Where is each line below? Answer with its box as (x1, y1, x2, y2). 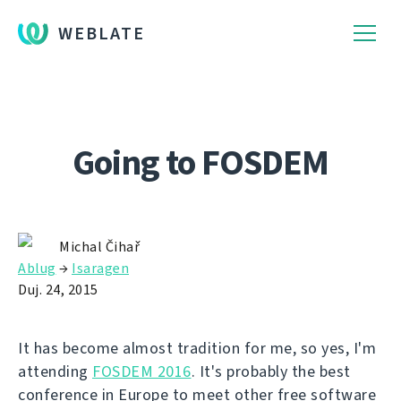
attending (18, 361, 92, 382)
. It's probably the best (191, 361, 351, 382)
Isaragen (72, 259, 129, 277)
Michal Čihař (59, 237, 140, 256)
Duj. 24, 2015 (18, 280, 98, 299)
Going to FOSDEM (73, 139, 328, 186)
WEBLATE (58, 21, 145, 46)
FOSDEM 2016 (92, 361, 192, 382)
